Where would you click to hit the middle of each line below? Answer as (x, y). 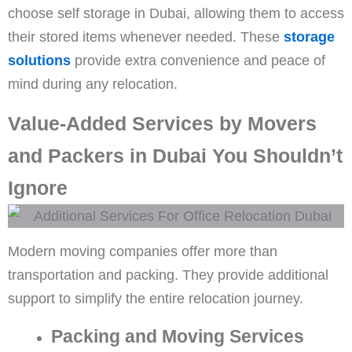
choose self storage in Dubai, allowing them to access (176, 13)
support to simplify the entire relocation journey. (156, 299)
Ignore (38, 188)
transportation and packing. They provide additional (168, 275)
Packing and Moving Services (177, 337)
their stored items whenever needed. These (146, 37)
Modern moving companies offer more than (143, 251)
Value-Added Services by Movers (162, 124)
